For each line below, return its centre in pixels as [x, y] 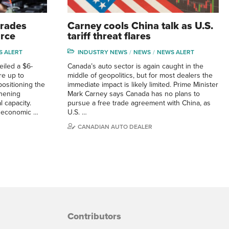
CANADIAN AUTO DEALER [115, 127]
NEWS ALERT [176, 52]
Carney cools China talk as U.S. [140, 26]
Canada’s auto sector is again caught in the [135, 66]
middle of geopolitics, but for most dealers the [140, 75]
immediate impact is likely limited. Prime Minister [143, 84]
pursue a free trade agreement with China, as [139, 103]
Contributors [94, 216]
